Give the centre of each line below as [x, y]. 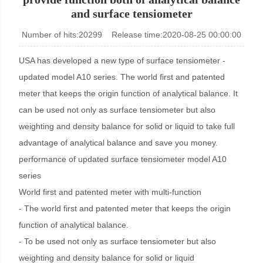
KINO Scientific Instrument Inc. [70, 30]
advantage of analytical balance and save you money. [119, 143]
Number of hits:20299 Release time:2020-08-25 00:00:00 [131, 35]
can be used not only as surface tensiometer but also [117, 110]
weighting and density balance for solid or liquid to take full [127, 126]
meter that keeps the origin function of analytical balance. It [129, 93]
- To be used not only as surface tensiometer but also [118, 241]
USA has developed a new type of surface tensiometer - [122, 60]
